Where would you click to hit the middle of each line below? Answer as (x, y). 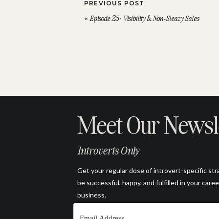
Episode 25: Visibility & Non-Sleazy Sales (144, 19)
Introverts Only (108, 151)
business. (92, 195)
